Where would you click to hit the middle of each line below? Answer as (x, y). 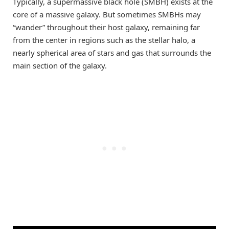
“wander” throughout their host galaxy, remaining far (106, 27)
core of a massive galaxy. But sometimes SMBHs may (107, 15)
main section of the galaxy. (60, 66)
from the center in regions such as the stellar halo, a (104, 40)
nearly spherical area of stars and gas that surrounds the (112, 53)
